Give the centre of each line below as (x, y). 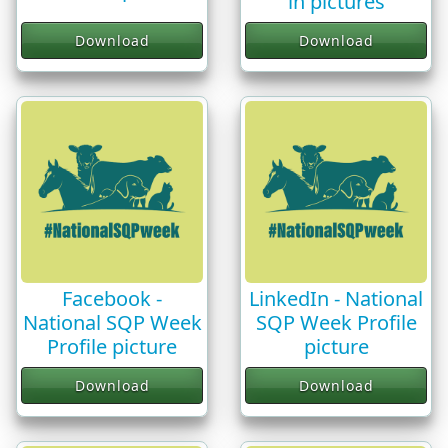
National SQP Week (112, 323)
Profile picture (112, 347)
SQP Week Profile (336, 323)
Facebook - (112, 299)
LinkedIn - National (336, 299)
